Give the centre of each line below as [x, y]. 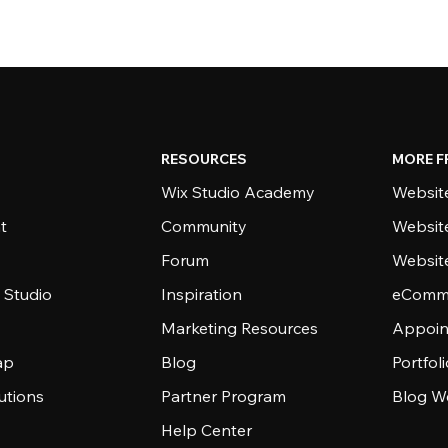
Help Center [207, 430]
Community [204, 226]
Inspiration [202, 294]
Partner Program [224, 396]
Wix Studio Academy [238, 192]
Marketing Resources [240, 328]
